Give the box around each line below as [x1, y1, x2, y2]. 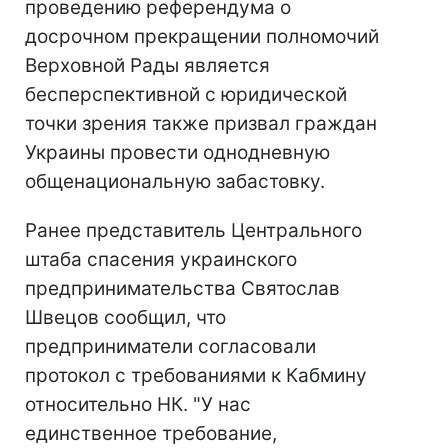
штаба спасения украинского [25, 248, 297, 271]
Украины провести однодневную [25, 141, 330, 164]
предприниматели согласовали [25, 335, 316, 358]
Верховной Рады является [25, 54, 270, 77]
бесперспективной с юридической [25, 83, 347, 106]
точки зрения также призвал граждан [25, 112, 377, 135]
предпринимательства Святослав [25, 277, 340, 300]
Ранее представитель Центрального [25, 219, 362, 242]
